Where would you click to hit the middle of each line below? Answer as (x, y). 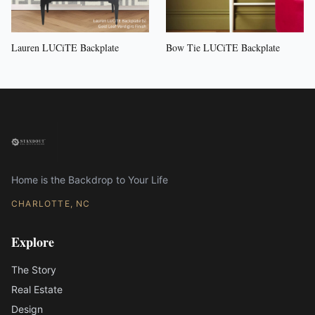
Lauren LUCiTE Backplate (65, 47)
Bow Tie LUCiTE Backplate (223, 47)
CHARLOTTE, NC (51, 204)
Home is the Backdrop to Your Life (90, 180)
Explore (33, 242)
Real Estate (37, 289)
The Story (34, 270)
